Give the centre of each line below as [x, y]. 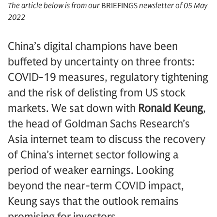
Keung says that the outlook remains [93, 201]
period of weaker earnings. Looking [91, 170]
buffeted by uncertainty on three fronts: [101, 62]
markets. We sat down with [73, 108]
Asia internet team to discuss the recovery [107, 139]
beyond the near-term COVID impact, [96, 186]
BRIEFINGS [119, 6]
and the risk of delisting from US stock [97, 93]
